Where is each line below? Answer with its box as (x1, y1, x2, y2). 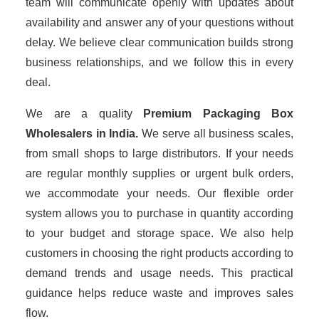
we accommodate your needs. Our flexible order (26, 187, 293, 199)
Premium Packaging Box (143, 108, 293, 120)
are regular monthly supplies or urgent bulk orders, (26, 167, 293, 179)
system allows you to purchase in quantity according (26, 207, 293, 219)
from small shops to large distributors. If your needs (26, 147, 293, 159)
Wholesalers (26, 127, 96, 140)
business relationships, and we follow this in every (26, 56, 293, 68)
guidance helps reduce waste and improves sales (26, 287, 293, 299)
